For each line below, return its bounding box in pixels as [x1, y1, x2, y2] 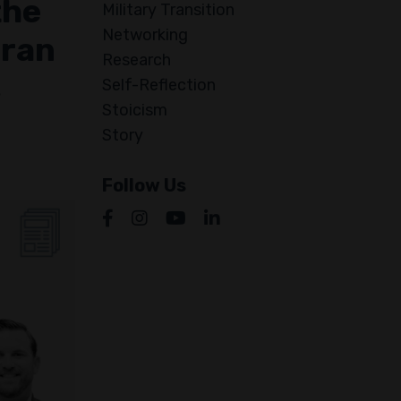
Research [101, 50, 171, 71]
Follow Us [101, 175, 186, 197]
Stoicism [101, 100, 167, 121]
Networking [101, 25, 188, 46]
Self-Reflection [101, 75, 216, 96]
